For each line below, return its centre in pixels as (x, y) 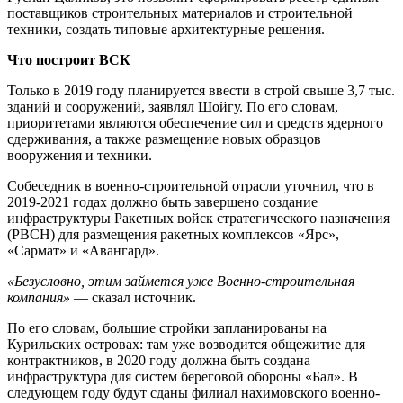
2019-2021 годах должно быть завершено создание (162, 201)
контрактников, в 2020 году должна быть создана (159, 360)
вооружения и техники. (80, 155)
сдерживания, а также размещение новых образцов (164, 139)
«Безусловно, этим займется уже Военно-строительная (181, 281)
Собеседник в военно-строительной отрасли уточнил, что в (191, 185)
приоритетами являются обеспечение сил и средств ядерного (195, 122)
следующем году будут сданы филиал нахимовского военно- (193, 392)
